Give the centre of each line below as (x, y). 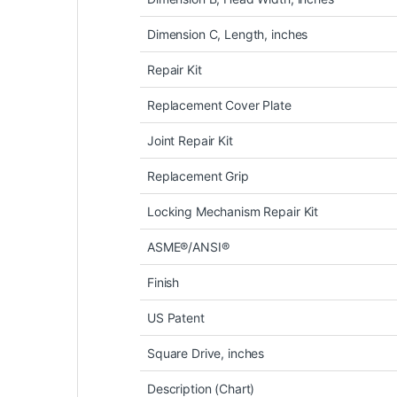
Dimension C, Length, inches (228, 35)
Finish (163, 283)
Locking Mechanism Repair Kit (233, 212)
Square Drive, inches (206, 354)
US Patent (176, 318)
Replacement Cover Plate (219, 105)
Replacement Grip (198, 176)
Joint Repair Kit (190, 141)
